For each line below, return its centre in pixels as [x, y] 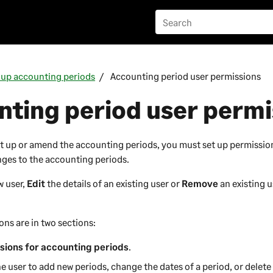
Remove [200, 183]
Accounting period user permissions [186, 76]
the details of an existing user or [114, 183]
